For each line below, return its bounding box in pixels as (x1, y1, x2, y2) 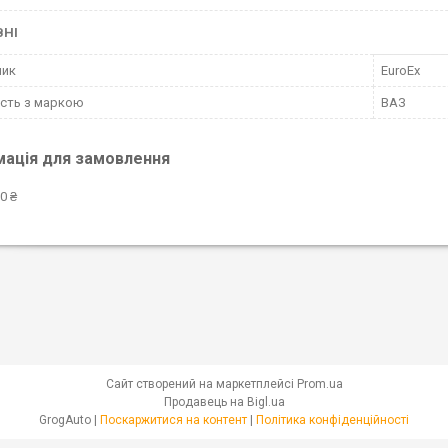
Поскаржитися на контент (100, 412, 247, 427)
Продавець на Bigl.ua (163, 394, 285, 409)
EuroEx (381, 62, 420, 78)
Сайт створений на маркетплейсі (105, 376, 297, 391)
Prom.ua (296, 376, 343, 391)
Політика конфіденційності (256, 412, 409, 427)
